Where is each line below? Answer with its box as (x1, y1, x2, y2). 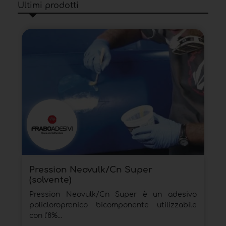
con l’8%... (29, 212, 62, 220)
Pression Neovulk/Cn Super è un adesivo (29, 191, 197, 199)
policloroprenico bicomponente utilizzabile (29, 201, 197, 209)
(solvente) (29, 175, 72, 185)
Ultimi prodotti (18, 1, 79, 11)
